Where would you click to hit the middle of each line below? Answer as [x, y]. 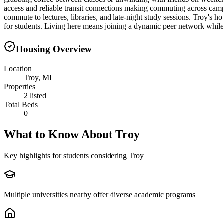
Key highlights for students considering [66, 155]
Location [18, 68]
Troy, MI [38, 77]
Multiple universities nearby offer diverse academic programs [100, 194]
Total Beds [21, 104]
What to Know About [60, 134]
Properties [20, 86]
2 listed [35, 95]
